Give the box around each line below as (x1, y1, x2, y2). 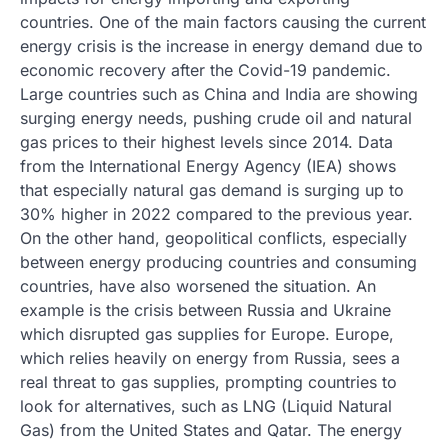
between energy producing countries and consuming (20, 252, 417, 272)
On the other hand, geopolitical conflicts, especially (20, 228, 407, 248)
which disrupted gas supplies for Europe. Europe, (20, 324, 394, 344)
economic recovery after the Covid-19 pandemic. (20, 60, 391, 80)
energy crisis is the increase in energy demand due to (20, 36, 423, 56)
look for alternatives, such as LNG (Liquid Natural (20, 396, 392, 416)
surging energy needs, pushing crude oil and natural (20, 108, 412, 128)
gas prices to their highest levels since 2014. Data (20, 132, 393, 152)
